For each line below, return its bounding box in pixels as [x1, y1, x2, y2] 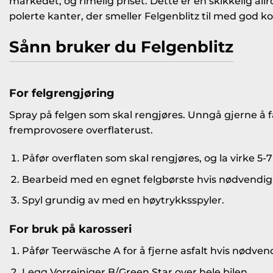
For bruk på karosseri [9, 222, 132, 236]
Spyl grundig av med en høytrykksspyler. [21, 194, 224, 207]
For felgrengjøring [9, 87, 115, 101]
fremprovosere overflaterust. [9, 124, 153, 136]
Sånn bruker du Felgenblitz [9, 37, 233, 56]
